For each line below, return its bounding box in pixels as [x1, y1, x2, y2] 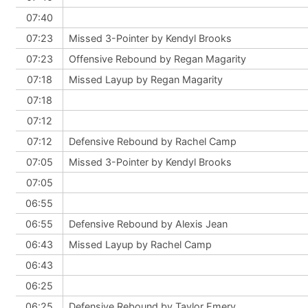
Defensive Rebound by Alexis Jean [69, 218, 228, 230]
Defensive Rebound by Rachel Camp [69, 135, 236, 147]
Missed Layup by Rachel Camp [69, 239, 212, 250]
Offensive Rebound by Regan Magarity [69, 53, 246, 65]
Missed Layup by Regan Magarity [69, 74, 223, 85]
